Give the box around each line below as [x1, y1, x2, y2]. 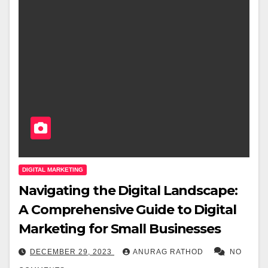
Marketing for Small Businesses [19, 221, 221, 237]
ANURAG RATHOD [133, 248, 206, 257]
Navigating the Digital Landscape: [19, 182, 237, 199]
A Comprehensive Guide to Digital [19, 202, 236, 218]
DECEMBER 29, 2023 [30, 248, 114, 257]
